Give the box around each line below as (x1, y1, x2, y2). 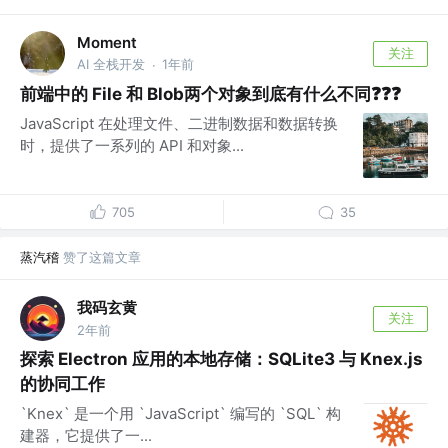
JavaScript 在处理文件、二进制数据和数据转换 (20, 114, 338, 134)
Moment (77, 33, 137, 53)
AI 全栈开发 (77, 56, 145, 73)
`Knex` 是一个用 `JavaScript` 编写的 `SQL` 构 (20, 404, 341, 424)
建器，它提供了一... (20, 426, 152, 446)
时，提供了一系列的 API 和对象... (20, 136, 244, 156)
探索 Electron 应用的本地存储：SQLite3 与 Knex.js (20, 349, 423, 370)
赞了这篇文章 (63, 249, 141, 266)
